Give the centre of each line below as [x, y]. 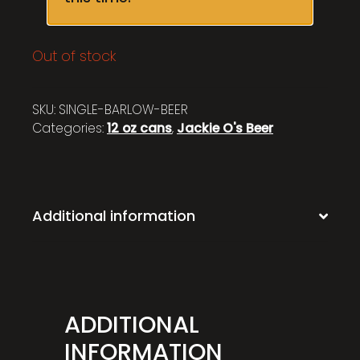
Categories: [70, 128]
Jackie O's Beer [225, 128]
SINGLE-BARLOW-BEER [123, 110]
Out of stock [74, 55]
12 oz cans [139, 128]
